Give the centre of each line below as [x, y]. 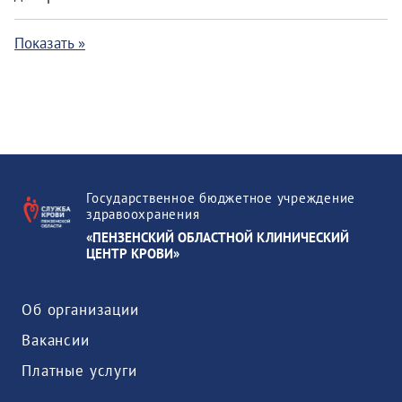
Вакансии [56, 341]
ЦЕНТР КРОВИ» [133, 254]
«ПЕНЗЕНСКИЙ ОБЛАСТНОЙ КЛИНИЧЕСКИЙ [218, 238]
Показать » [50, 44]
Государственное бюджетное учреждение [221, 198]
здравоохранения [143, 214]
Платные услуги [79, 371]
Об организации [80, 310]
